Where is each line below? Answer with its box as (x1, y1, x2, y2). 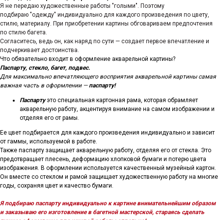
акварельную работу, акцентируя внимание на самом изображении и (20, 106, 215, 112)
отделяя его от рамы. (20, 114, 79, 121)
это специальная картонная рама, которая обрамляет (45, 97, 198, 104)
